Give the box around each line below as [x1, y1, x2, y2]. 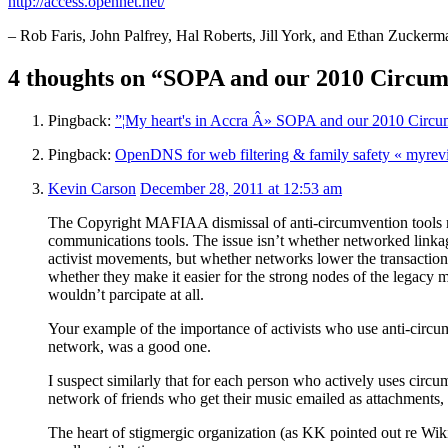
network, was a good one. [48, 337, 211, 355]
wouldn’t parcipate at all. [48, 285, 204, 303]
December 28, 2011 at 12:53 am [140, 179, 342, 197]
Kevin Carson [48, 179, 136, 197]
